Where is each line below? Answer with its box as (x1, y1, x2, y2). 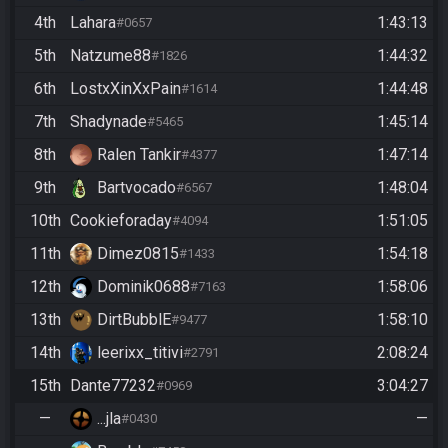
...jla (97, 408, 121, 428)
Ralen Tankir (97, 144, 181, 164)
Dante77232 (70, 375, 156, 395)
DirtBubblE (97, 309, 171, 329)
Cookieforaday (70, 210, 172, 230)
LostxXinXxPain (70, 78, 181, 98)
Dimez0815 (97, 243, 179, 263)
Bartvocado (97, 177, 176, 197)
